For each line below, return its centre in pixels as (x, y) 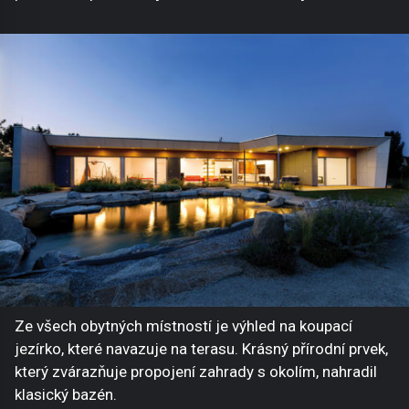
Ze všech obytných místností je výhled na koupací (184, 326)
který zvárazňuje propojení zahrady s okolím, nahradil (196, 372)
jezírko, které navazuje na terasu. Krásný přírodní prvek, (201, 349)
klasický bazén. (66, 395)
